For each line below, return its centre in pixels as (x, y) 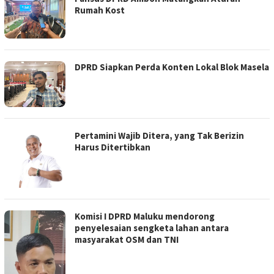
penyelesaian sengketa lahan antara (152, 228)
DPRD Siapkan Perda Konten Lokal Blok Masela (172, 67)
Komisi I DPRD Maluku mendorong (145, 216)
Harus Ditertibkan (113, 147)
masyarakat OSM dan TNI (127, 239)
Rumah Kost (100, 10)
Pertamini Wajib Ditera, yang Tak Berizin (159, 136)
